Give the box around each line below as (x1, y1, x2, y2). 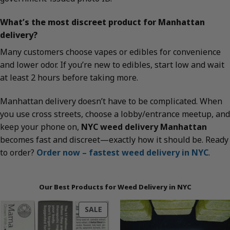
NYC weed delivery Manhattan (81, 121, 207, 132)
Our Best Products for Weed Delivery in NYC (39, 182, 191, 191)
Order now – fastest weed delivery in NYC (36, 146, 208, 158)
